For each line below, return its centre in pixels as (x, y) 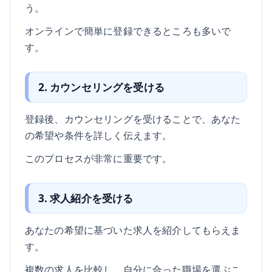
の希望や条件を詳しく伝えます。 (99, 135)
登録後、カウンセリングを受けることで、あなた (133, 119)
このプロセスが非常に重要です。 (99, 158)
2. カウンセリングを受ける (101, 87)
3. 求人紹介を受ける (86, 198)
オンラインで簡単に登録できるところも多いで (128, 31)
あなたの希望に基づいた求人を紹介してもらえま (133, 229)
